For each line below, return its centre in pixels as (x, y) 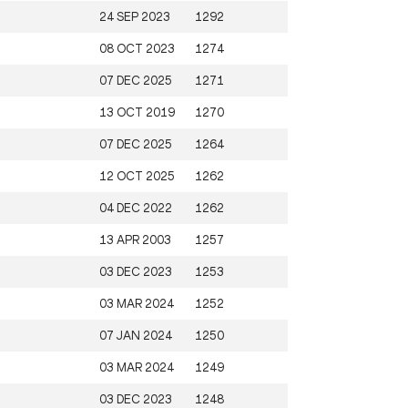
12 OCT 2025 (137, 176)
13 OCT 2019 (137, 112)
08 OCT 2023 (137, 48)
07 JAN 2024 (136, 335)
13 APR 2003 (135, 240)
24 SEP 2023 (135, 16)
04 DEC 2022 (136, 208)
